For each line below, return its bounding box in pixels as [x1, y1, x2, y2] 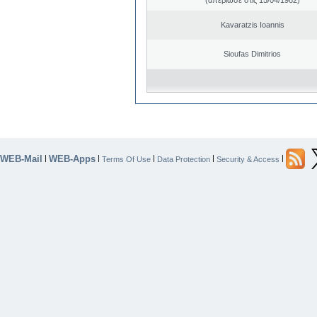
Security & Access [217, 154, 279, 163]
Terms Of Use [102, 154, 151, 163]
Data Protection [157, 154, 210, 163]
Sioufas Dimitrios [224, 49, 281, 58]
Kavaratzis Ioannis [220, 20, 284, 29]
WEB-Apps [49, 153, 96, 164]
